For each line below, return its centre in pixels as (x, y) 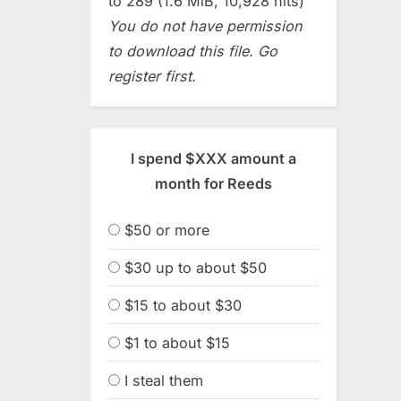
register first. (152, 76)
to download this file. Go (193, 51)
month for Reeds (213, 183)
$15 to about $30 (183, 305)
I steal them (164, 380)
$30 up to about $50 (196, 268)
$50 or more (167, 230)
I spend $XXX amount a (213, 158)
